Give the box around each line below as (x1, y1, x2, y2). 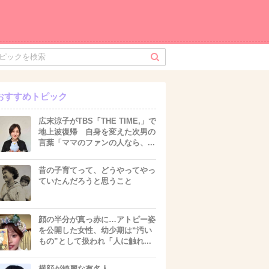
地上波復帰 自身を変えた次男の (38, 127, 156, 136)
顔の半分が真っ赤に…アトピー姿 (38, 215, 156, 224)
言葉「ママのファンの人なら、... (38, 138, 155, 147)
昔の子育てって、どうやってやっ (38, 166, 156, 175)
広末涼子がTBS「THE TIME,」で (38, 116, 156, 125)
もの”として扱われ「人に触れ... (38, 237, 151, 246)
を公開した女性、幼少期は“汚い (38, 226, 152, 235)
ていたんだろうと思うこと (38, 177, 132, 186)
